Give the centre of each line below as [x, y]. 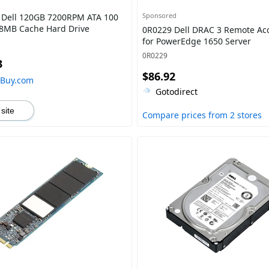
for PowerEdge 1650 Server [196, 41]
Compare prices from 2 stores [202, 115]
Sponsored [159, 15]
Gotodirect [176, 92]
